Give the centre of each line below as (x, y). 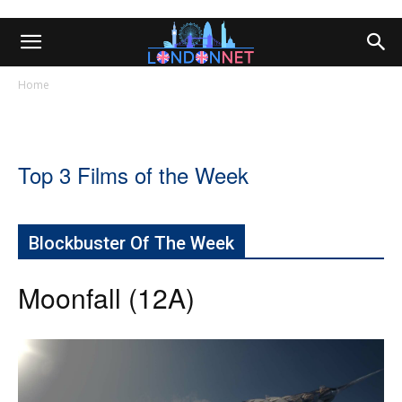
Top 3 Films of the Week (133, 175)
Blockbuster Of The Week (131, 243)
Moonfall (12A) (106, 297)
